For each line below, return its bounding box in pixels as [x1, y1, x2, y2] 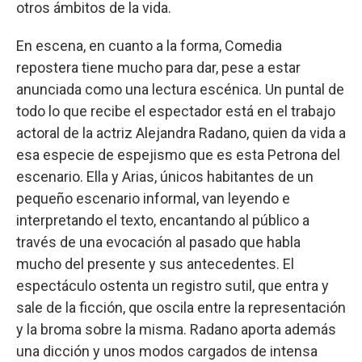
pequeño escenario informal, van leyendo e [16, 189, 290, 207]
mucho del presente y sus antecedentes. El [16, 255, 294, 272]
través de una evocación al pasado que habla [16, 233, 301, 250]
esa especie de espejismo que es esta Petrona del [16, 145, 340, 163]
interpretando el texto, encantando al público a [16, 211, 309, 229]
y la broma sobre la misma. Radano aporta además [16, 320, 336, 338]
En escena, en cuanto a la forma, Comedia [16, 36, 282, 54]
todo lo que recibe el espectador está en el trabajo [16, 102, 335, 120]
